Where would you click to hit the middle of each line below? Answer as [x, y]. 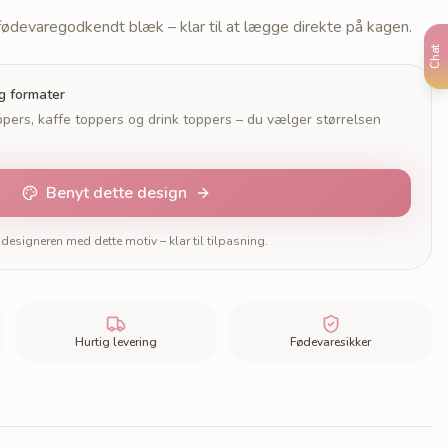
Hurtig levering [115, 342]
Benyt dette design [116, 193]
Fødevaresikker [331, 342]
